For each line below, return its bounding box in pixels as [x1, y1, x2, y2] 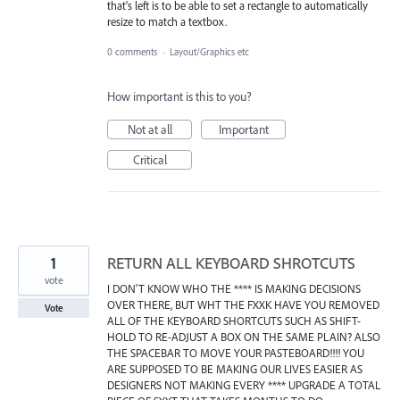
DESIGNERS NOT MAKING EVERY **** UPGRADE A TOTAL [107, 378, 380, 393]
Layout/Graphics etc [170, 46, 249, 59]
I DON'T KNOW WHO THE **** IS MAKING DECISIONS [107, 281, 361, 296]
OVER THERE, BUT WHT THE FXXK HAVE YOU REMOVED [107, 297, 379, 312]
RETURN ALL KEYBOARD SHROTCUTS [107, 253, 355, 274]
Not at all [127, 121, 172, 138]
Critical [132, 152, 167, 169]
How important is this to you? [107, 88, 252, 105]
